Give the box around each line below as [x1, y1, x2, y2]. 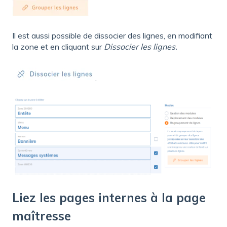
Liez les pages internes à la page [12, 190, 206, 206]
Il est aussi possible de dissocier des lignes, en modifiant [12, 30, 212, 41]
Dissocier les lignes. [104, 42, 177, 52]
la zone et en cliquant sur [12, 42, 104, 52]
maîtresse [12, 208, 71, 224]
